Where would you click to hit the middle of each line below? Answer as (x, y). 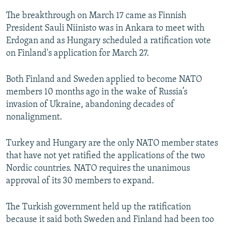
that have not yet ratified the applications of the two (105, 156)
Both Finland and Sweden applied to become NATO (104, 80)
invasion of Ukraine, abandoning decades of (90, 105)
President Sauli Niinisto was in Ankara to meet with (105, 29)
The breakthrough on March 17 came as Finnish (96, 16)
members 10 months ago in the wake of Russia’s (97, 92)
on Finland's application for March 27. (78, 54)
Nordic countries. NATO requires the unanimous (98, 169)
